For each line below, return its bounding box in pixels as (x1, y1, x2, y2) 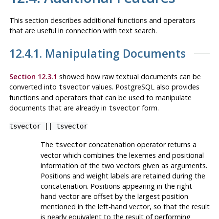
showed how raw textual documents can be (57, 72, 201, 82)
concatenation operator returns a (86, 140, 197, 150)
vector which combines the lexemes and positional (40, 151, 204, 160)
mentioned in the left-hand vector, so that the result (40, 202, 210, 212)
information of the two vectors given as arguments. (40, 161, 207, 171)
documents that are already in (9, 103, 109, 113)
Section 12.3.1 (9, 72, 57, 82)
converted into (9, 82, 59, 92)
